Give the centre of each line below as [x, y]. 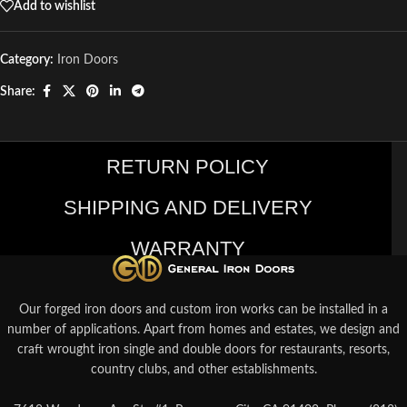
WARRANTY [188, 248]
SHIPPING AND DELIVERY [188, 207]
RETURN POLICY [188, 166]
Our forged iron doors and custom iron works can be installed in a [203, 310]
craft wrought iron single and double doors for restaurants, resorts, [203, 350]
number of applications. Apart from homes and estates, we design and [203, 330]
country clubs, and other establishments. [203, 370]
